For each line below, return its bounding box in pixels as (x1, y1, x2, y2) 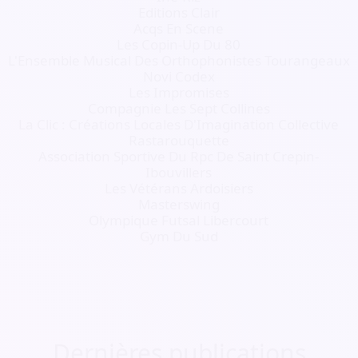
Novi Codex (142, 67, 215, 86)
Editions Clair (137, 3, 220, 22)
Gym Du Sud (139, 227, 218, 245)
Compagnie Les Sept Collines (87, 99, 270, 117)
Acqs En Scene (133, 19, 225, 38)
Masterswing (137, 195, 220, 213)
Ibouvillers (145, 163, 213, 181)
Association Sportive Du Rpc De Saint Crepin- (38, 147, 320, 165)
